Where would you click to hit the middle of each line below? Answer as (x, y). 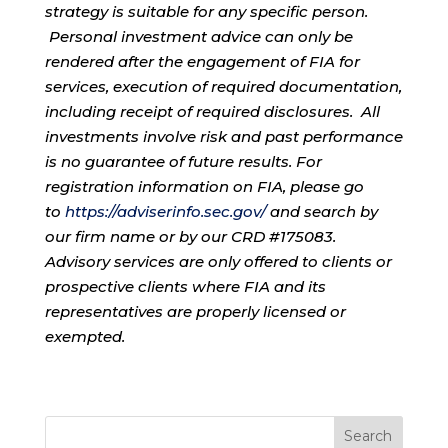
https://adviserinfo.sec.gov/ (165, 212)
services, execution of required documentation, (223, 87)
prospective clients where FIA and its (185, 287)
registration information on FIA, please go (204, 187)
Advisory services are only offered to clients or (218, 262)
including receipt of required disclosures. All (212, 112)
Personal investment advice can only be (198, 37)
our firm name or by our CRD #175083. (190, 237)
